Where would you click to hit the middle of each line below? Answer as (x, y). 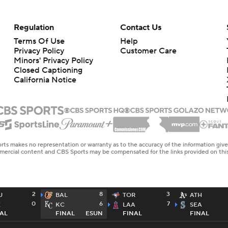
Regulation (34, 28)
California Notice (45, 80)
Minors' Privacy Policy (53, 61)
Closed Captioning (48, 70)
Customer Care (148, 51)
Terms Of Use (39, 41)
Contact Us (140, 28)
